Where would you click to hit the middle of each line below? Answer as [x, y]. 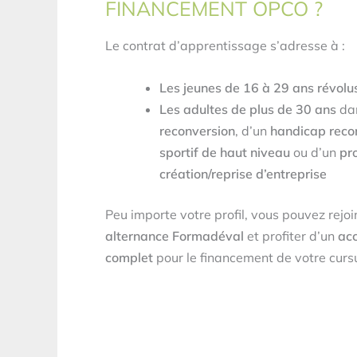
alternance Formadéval [175, 235]
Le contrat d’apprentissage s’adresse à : [225, 46]
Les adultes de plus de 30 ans [248, 109]
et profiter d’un [291, 235]
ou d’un [315, 152]
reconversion [197, 130]
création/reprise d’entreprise [243, 173]
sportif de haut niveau [225, 152]
